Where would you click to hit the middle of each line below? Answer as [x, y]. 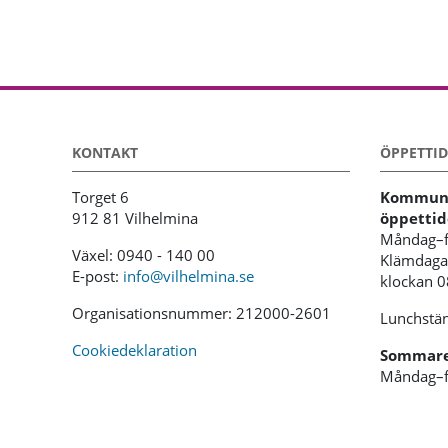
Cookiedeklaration [134, 350]
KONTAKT [105, 152]
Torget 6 [100, 197]
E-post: [97, 276]
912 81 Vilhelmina [135, 218]
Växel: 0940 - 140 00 [143, 255]
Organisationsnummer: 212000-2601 [201, 313]
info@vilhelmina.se [188, 276]
